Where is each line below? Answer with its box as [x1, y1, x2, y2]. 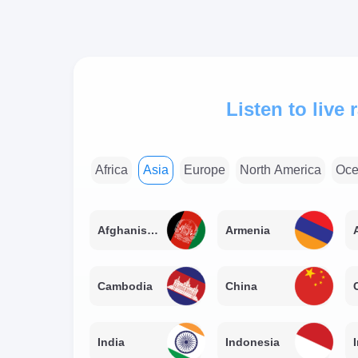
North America [240, 162, 321, 177]
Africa [95, 162, 128, 177]
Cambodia [97, 279, 153, 292]
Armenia [225, 223, 270, 237]
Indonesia [225, 335, 280, 348]
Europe [184, 162, 225, 177]
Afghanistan [147, 223, 158, 237]
